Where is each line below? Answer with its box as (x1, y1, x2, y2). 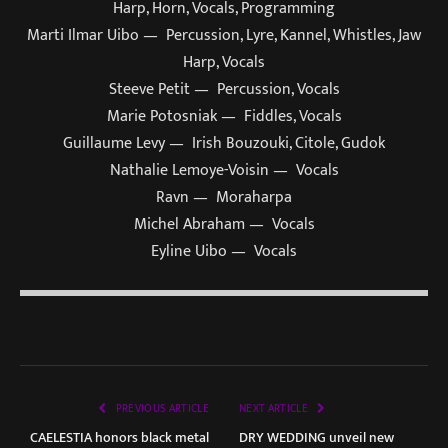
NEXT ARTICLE (239, 400, 311, 419)
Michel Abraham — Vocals (133, 211, 315, 238)
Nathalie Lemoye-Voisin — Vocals (109, 157, 339, 184)
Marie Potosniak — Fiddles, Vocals (106, 103, 342, 130)
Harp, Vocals (183, 49, 265, 76)
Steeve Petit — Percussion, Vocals (108, 76, 340, 103)
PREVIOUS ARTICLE (113, 400, 209, 419)
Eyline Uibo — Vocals (151, 238, 297, 265)
